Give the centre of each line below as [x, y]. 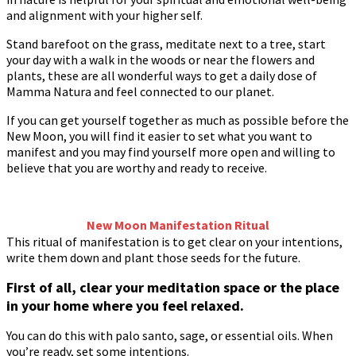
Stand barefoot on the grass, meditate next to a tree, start [166, 44]
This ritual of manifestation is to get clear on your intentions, [174, 242]
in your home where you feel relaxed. [125, 306]
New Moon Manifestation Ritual [178, 225]
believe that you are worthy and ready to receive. [137, 168]
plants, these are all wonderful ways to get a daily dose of [162, 76]
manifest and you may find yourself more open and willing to [171, 152]
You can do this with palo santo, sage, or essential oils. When [170, 336]
